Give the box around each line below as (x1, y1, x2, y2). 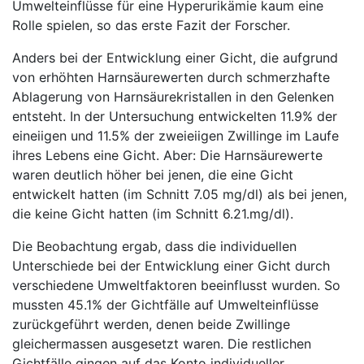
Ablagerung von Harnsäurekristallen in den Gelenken (12, 89, 334, 105)
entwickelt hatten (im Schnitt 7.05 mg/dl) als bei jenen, (12, 186, 347, 202)
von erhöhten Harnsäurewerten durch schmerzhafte (12, 69, 330, 85)
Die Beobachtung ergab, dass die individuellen (12, 238, 297, 254)
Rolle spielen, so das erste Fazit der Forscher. (12, 17, 290, 33)
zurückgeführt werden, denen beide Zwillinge (12, 316, 290, 332)
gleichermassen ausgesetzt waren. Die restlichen (12, 336, 311, 352)
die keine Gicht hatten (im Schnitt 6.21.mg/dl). (12, 206, 293, 222)
